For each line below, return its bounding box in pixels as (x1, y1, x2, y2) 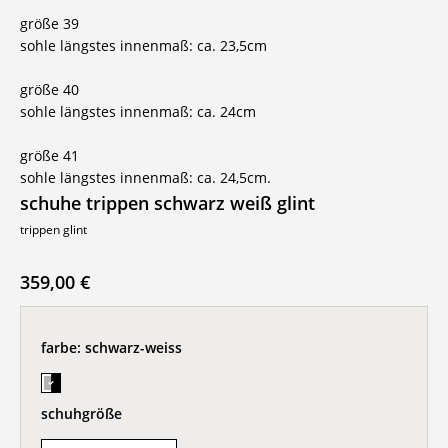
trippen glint (20, 221, 87, 238)
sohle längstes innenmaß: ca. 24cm (20, 102, 256, 121)
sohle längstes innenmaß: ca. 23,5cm (20, 36, 267, 55)
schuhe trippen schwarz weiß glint (20, 191, 315, 215)
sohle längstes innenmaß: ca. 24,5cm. (20, 168, 271, 187)
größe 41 (20, 146, 79, 165)
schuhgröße (41, 404, 122, 423)
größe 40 (20, 80, 79, 99)
